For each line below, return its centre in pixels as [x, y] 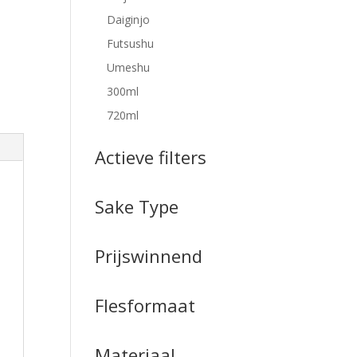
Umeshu [129, 67]
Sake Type [137, 206]
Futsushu [131, 43]
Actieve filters [151, 157]
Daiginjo [129, 20]
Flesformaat [145, 305]
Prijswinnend [149, 256]
